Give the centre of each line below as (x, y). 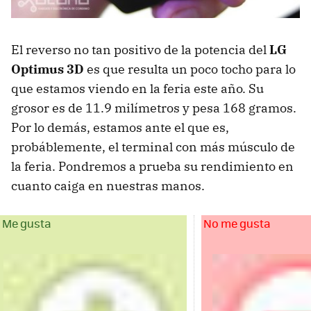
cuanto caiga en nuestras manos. (108, 186)
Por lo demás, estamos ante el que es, (120, 128)
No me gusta (237, 224)
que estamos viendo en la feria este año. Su (137, 89)
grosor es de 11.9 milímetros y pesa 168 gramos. (154, 108)
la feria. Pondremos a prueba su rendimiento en (152, 167)
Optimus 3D (48, 69)
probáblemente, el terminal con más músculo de (153, 147)
